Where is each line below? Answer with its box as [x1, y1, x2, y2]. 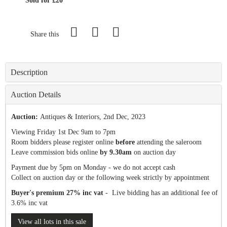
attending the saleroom [135, 138, 202, 146]
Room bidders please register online [11, 138, 116, 146]
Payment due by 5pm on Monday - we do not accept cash [11, 164, 175, 171]
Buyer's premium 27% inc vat [11, 189, 103, 197]
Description [11, 68, 48, 77]
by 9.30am [100, 148, 132, 156]
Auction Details [11, 90, 61, 99]
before [116, 138, 135, 146]
